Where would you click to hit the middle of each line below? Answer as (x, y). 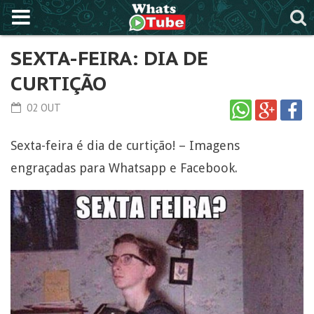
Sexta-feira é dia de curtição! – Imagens (125, 145)
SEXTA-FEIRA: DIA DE (109, 58)
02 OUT (42, 108)
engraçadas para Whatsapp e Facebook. (124, 168)
